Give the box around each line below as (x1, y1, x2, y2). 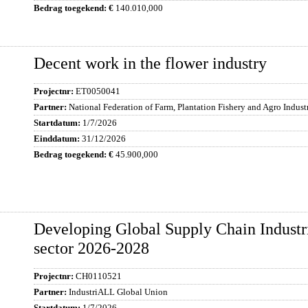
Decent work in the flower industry (34, 54, 267, 72)
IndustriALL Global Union (69, 287, 168, 297)
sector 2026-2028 (34, 239, 149, 257)
